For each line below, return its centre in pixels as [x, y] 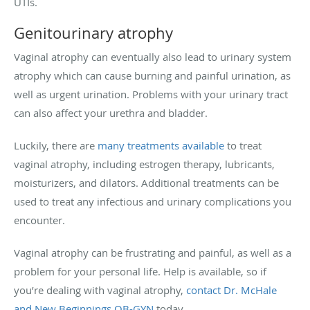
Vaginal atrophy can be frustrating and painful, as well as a [153, 253]
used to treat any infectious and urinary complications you [153, 202]
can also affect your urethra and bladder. [111, 113]
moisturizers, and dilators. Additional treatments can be [146, 183]
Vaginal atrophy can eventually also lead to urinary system [153, 57]
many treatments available [161, 146]
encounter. [39, 220]
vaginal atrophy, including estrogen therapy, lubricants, [144, 164]
